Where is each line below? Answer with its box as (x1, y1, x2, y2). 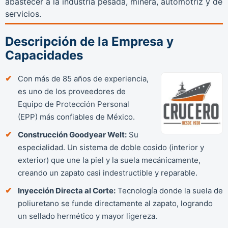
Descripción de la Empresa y (5, 34, 174, 49)
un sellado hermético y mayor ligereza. (18, 211, 157, 221)
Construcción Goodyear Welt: (18, 129, 127, 139)
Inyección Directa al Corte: (18, 185, 116, 195)
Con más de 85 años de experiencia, (18, 73, 149, 83)
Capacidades (5, 47, 83, 63)
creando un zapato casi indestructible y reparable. (18, 167, 197, 178)
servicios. (5, 9, 41, 19)
